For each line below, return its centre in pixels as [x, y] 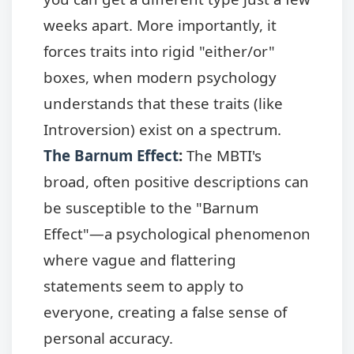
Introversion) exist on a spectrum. [162, 130]
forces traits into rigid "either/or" [159, 51]
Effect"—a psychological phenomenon [177, 234]
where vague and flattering [140, 260]
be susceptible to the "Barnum [151, 208]
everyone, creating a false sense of [165, 312]
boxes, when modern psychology [160, 77]
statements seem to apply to [143, 286]
